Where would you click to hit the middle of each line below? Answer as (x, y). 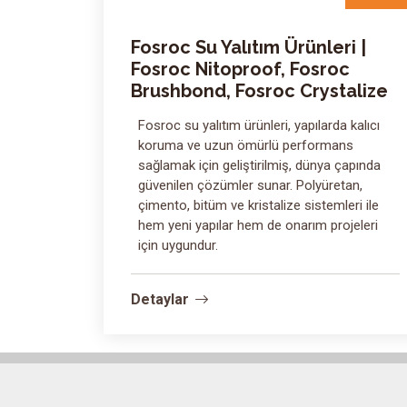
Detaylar (160, 299)
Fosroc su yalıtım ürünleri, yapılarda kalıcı (259, 125)
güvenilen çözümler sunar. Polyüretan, (250, 185)
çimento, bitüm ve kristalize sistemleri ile (258, 205)
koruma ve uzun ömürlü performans (246, 145)
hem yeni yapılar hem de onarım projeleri (258, 225)
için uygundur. (178, 245)
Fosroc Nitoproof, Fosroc (240, 69)
